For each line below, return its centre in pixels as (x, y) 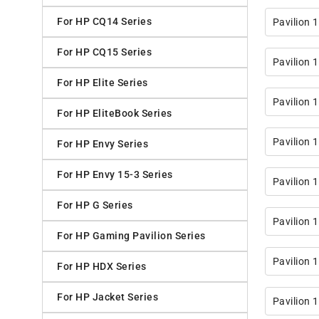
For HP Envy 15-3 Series (115, 175)
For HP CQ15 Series (104, 52)
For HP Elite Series (103, 83)
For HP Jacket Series (108, 297)
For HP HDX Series (102, 267)
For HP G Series (95, 205)
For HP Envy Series (103, 144)
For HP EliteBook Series (115, 114)
